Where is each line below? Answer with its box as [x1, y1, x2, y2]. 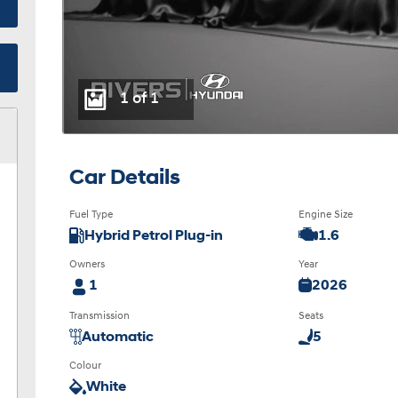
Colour [69, 360, 102, 371]
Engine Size [298, 209, 354, 220]
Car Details [69, 167, 181, 189]
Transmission [69, 310, 131, 322]
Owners [69, 259, 106, 270]
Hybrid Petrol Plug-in [84, 228, 224, 243]
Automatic [82, 330, 155, 345]
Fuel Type [69, 209, 114, 220]
